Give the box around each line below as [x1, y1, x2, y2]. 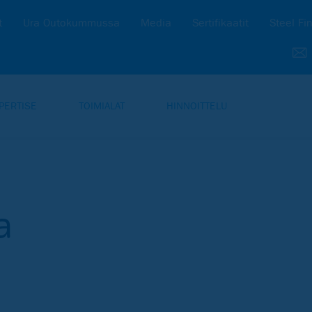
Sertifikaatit [192, 16, 249, 29]
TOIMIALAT [79, 100, 125, 112]
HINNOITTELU [166, 100, 227, 112]
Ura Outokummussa [23, 16, 120, 29]
